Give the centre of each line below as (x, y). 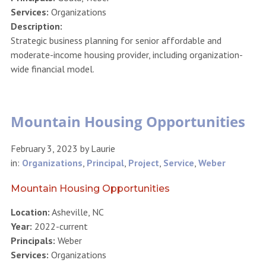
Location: (30, 212)
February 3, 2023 (44, 149)
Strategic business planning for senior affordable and (116, 41)
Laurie (103, 149)
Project (143, 163)
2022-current (60, 227)
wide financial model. (52, 69)
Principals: (33, 241)
